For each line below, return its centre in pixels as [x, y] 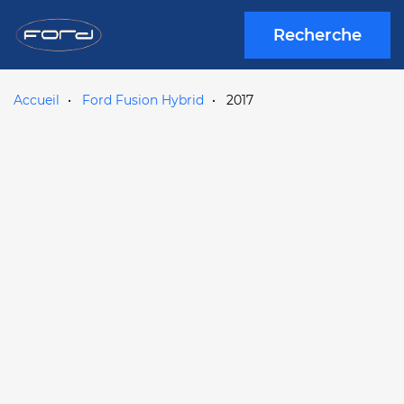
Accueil [37, 100]
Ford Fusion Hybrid [143, 100]
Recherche [317, 35]
